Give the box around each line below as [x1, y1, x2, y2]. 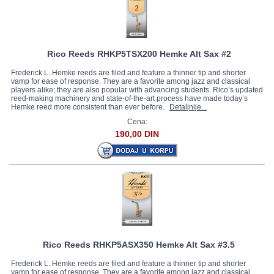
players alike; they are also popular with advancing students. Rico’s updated [11, 86, 263, 94]
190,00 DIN [115, 129, 159, 139]
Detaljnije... [169, 103, 207, 111]
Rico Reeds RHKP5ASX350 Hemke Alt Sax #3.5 [43, 240, 235, 250]
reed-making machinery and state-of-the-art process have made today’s [11, 94, 248, 103]
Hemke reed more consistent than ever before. [11, 103, 166, 111]
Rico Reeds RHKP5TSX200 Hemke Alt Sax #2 [46, 49, 231, 59]
